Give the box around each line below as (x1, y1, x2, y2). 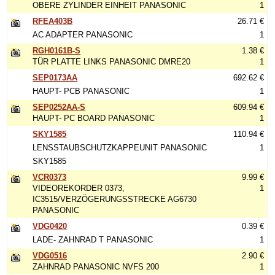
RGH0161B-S (33, 46, 81, 55)
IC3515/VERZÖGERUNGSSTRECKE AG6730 (33, 195, 197, 204)
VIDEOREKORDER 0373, (33, 184, 125, 193)
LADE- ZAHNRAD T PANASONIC (33, 235, 153, 244)
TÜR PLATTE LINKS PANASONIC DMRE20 (33, 57, 191, 66)
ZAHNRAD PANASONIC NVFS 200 (33, 262, 160, 271)
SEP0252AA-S (33, 103, 86, 112)
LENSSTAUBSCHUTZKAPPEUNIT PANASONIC (33, 143, 207, 152)
